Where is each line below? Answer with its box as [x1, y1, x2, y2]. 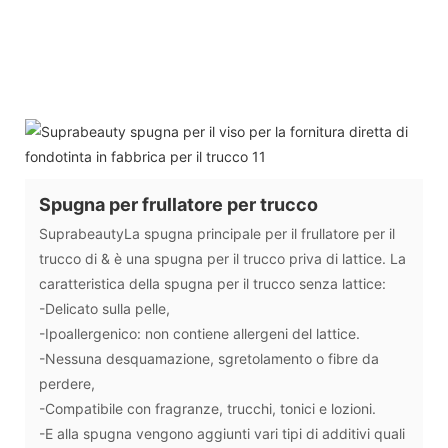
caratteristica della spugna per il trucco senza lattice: [39, 274, 386, 292]
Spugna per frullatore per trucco [39, 193, 318, 215]
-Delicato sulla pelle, [39, 299, 170, 317]
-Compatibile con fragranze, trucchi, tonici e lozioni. [39, 399, 376, 417]
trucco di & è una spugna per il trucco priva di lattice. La [39, 249, 406, 267]
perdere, [39, 374, 95, 392]
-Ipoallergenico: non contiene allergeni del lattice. [39, 324, 360, 342]
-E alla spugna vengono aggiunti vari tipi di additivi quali [39, 424, 405, 442]
